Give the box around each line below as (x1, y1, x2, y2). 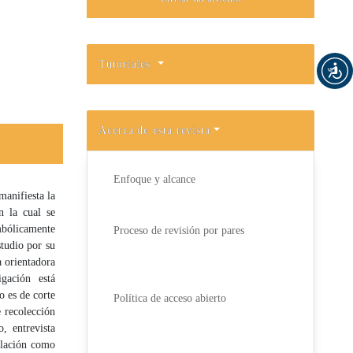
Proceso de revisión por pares (113, 225, 244, 237)
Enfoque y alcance (113, 173, 195, 186)
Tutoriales (98, 58, 155, 70)
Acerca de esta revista (98, 124, 210, 136)
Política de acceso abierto (113, 292, 226, 305)
